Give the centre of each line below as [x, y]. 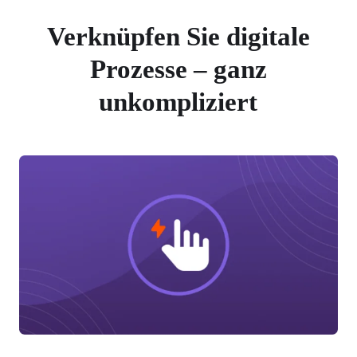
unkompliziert [178, 102]
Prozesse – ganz [178, 69]
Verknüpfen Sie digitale [178, 37]
